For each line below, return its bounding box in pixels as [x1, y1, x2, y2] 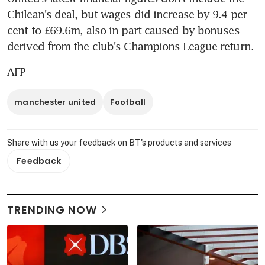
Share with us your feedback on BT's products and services [7, 137, 231, 147]
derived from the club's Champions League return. [7, 39, 254, 53]
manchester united [14, 96, 96, 108]
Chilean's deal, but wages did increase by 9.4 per [7, 7, 247, 21]
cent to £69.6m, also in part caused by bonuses [7, 23, 240, 37]
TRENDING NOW [7, 202, 97, 217]
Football [110, 96, 146, 108]
